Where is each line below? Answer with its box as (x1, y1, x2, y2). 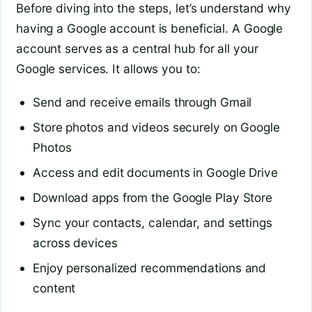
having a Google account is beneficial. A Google (16, 20, 283, 36)
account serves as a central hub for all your (16, 40, 258, 56)
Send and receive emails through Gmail (33, 95, 252, 110)
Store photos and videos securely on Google (33, 120, 280, 135)
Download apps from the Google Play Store (33, 189, 272, 205)
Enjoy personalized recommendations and (33, 260, 267, 275)
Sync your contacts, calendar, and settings (33, 214, 272, 230)
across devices (33, 235, 118, 250)
